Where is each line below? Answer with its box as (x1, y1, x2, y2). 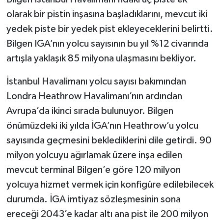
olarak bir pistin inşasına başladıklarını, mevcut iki (6, 9, 207, 19)
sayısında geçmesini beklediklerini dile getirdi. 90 (6, 135, 212, 145)
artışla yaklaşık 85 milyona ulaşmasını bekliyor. (6, 53, 196, 63)
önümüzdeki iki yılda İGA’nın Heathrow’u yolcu (6, 120, 198, 131)
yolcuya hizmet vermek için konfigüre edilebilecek (6, 179, 214, 190)
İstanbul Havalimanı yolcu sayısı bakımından (6, 76, 186, 86)
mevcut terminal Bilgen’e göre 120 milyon (6, 165, 181, 175)
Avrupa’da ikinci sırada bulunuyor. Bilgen (6, 106, 173, 116)
